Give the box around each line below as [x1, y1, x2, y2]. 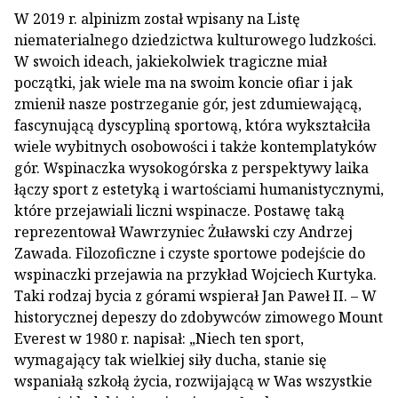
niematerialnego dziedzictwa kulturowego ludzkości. [14, 30, 377, 50]
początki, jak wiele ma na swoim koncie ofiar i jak [14, 73, 353, 92]
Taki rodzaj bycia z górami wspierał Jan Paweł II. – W [14, 286, 377, 306]
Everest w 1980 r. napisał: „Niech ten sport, [14, 329, 304, 348]
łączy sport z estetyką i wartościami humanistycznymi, [14, 179, 384, 199]
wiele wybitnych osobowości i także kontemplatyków [14, 137, 377, 156]
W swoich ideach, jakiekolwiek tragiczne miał [14, 52, 327, 71]
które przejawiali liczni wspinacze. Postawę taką [14, 201, 345, 220]
